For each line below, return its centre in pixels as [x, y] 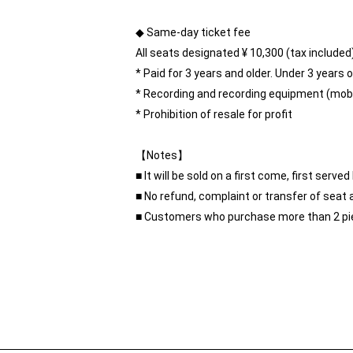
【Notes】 [162, 155]
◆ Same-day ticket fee [193, 32]
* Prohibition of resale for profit [214, 114]
